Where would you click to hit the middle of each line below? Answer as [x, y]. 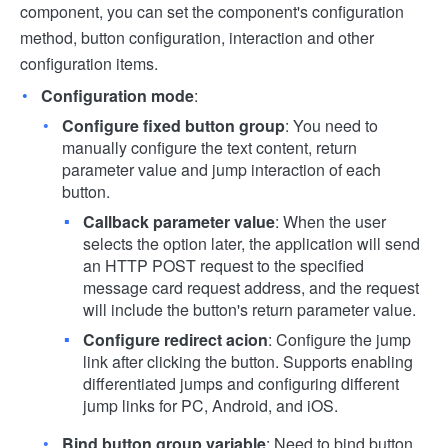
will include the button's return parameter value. [249, 309]
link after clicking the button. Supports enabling [248, 361]
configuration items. [89, 63]
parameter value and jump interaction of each [221, 169]
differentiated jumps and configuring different [241, 383]
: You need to [331, 125]
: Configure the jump [339, 339]
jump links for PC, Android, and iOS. [210, 405]
